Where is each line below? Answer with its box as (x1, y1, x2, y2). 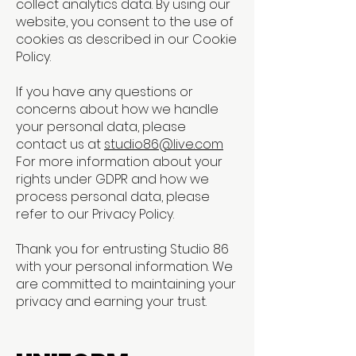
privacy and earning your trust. (16, 292, 207, 311)
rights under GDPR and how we (16, 170, 209, 188)
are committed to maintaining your (16, 275, 236, 293)
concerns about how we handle (16, 100, 219, 118)
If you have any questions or (16, 83, 193, 101)
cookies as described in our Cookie (16, 30, 237, 48)
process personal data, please (16, 188, 210, 206)
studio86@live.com (104, 135, 223, 153)
